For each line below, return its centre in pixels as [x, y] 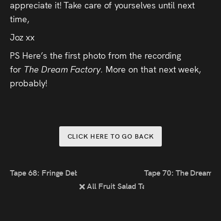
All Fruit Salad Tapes [121, 185]
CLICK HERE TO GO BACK [110, 136]
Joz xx [22, 37]
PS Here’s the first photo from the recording [96, 55]
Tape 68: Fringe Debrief [50, 172]
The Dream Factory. [65, 69]
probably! [29, 82]
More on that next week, [153, 69]
